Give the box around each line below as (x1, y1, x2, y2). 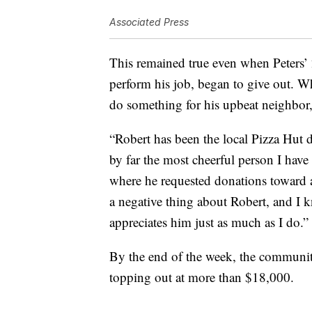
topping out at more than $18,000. (109, 268, 294, 286)
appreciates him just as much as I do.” (109, 213, 309, 231)
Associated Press (109, 16, 189, 29)
